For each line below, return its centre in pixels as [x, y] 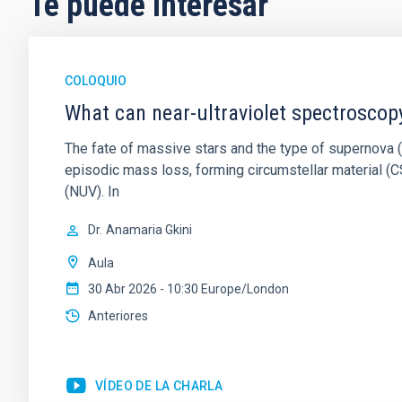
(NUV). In [92, 192]
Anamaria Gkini [149, 230]
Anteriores [118, 316]
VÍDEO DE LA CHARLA [159, 385]
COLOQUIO [96, 81]
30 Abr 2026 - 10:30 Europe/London [188, 289]
